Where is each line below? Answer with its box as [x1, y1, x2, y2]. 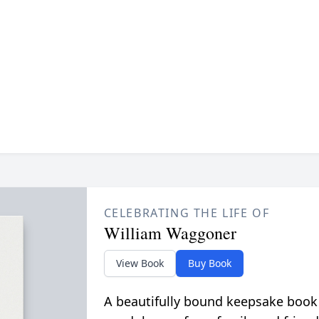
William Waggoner [103, 221, 236, 244]
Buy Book [187, 256, 231, 270]
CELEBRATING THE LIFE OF [103, 204, 270, 221]
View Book [115, 256, 164, 270]
